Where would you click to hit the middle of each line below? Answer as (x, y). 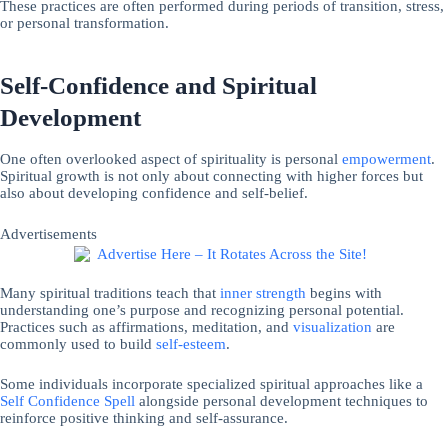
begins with (344, 292)
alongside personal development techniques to (281, 401)
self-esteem (191, 343)
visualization (332, 326)
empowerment (386, 159)
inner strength (263, 292)
